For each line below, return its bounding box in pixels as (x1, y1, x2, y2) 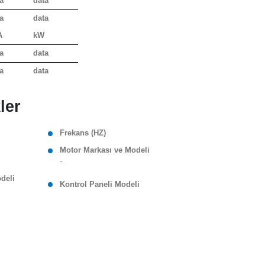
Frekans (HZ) (60, 129, 106, 138)
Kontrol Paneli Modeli (60, 180, 140, 189)
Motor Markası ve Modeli (60, 146, 150, 155)
